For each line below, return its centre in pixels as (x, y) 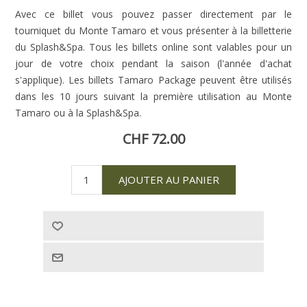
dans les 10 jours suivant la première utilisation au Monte (153, 96)
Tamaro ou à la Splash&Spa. (78, 112)
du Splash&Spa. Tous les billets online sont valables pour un (153, 47)
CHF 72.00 (153, 138)
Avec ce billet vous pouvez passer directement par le (153, 14)
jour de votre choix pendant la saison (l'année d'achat (153, 63)
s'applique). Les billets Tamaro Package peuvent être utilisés (153, 79)
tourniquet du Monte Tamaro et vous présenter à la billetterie (153, 30)
